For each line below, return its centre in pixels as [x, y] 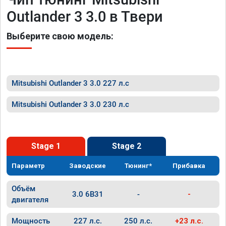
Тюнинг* [138, 166]
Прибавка [189, 166]
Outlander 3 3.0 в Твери [85, 17]
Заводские [88, 166]
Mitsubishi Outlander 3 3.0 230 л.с [70, 104]
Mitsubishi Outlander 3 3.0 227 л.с [70, 83]
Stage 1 [46, 146]
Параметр [28, 166]
